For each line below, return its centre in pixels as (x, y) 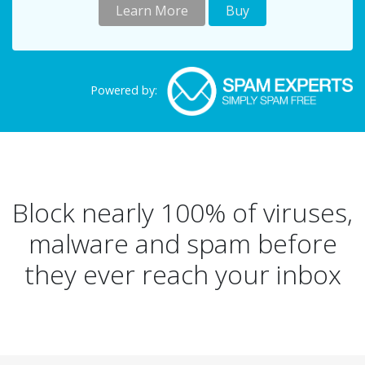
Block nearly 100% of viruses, (182, 212)
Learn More (152, 11)
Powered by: (126, 90)
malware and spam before (182, 243)
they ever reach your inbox (182, 274)
